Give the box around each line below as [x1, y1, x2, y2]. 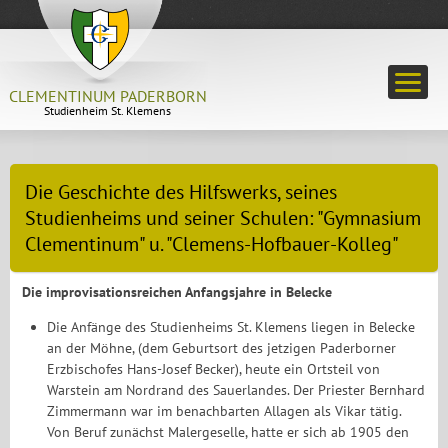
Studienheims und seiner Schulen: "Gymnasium [25, 205, 421, 231]
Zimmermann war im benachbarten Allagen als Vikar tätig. [47, 402, 402, 420]
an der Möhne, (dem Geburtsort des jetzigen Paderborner [47, 339, 397, 357]
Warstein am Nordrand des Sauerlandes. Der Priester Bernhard [47, 381, 426, 399]
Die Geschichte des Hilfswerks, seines [25, 179, 337, 205]
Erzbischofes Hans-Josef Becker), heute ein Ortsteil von [47, 360, 381, 378]
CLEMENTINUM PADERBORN [8, 86, 207, 106]
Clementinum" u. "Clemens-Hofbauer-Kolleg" [25, 231, 399, 257]
